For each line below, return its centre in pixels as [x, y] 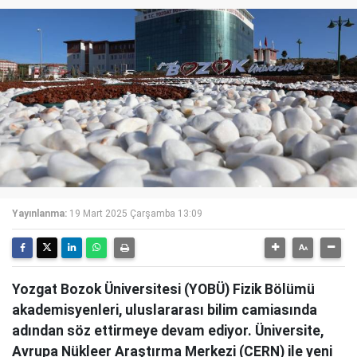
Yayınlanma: [39, 213]
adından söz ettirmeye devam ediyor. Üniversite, [168, 330]
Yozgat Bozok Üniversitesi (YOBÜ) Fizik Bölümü [163, 289]
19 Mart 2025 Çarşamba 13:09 [136, 213]
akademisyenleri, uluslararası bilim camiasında [165, 310]
